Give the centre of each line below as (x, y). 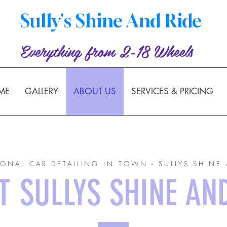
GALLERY (42, 91)
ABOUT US (95, 91)
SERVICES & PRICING (172, 91)
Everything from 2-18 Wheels (107, 51)
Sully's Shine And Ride (111, 21)
